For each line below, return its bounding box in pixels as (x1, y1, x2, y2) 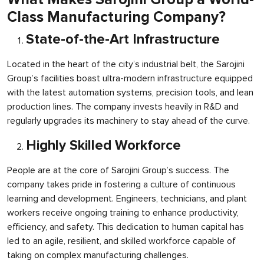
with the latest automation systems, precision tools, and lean (7, 87, 253, 98)
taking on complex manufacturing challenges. (7, 249, 189, 261)
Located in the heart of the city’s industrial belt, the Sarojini (7, 58, 245, 70)
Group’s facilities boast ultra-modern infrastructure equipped (7, 72, 253, 84)
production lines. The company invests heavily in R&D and (7, 101, 239, 113)
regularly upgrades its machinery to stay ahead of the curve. (7, 115, 250, 127)
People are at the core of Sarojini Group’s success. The (7, 164, 229, 176)
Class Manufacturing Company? (7, 8, 226, 27)
